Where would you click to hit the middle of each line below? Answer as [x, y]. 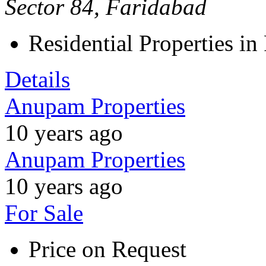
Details [37, 79]
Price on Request [107, 249]
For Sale [44, 213]
